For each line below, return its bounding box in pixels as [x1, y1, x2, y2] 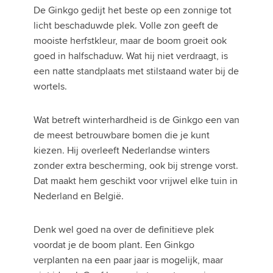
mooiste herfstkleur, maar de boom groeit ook [34, 34, 227, 48]
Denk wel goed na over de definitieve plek [34, 222, 214, 237]
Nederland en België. [34, 189, 124, 204]
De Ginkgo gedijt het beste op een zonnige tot [34, 3, 232, 18]
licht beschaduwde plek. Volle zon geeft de [34, 18, 218, 33]
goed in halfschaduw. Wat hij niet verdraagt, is [34, 49, 228, 63]
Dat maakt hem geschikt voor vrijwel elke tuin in [34, 174, 238, 188]
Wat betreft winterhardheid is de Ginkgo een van [34, 113, 239, 127]
